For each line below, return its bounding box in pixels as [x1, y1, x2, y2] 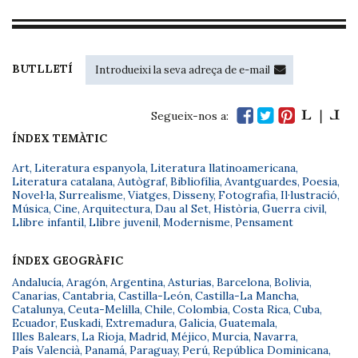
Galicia [179, 316, 214, 330]
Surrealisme [59, 188, 123, 202]
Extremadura [105, 316, 174, 330]
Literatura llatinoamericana [150, 161, 296, 175]
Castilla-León [118, 288, 190, 303]
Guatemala [219, 316, 275, 330]
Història [213, 201, 257, 216]
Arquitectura [82, 201, 150, 216]
